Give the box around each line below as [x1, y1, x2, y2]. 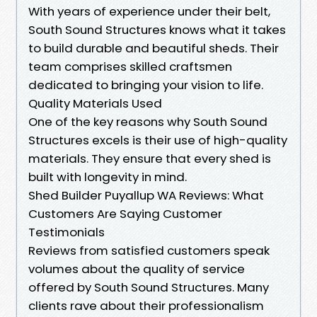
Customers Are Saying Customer [28, 204, 222, 222]
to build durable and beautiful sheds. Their [28, 39, 279, 57]
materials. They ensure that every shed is [28, 149, 271, 167]
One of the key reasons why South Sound [28, 113, 267, 130]
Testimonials [28, 223, 105, 241]
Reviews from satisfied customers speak [28, 241, 270, 259]
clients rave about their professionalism [28, 296, 264, 314]
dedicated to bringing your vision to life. [28, 76, 263, 93]
